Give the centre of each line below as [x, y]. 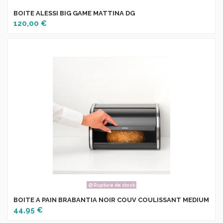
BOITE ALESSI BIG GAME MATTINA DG [74, 13]
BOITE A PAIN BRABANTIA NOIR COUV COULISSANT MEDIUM [111, 200]
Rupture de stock [113, 185]
